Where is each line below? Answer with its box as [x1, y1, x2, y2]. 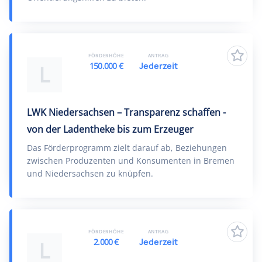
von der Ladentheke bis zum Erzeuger [27, 123, 194, 136]
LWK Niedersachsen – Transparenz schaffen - [27, 106, 226, 119]
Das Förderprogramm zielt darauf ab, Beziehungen [27, 142, 227, 153]
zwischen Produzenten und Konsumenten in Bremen [27, 155, 235, 166]
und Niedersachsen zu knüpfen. [27, 168, 153, 179]
